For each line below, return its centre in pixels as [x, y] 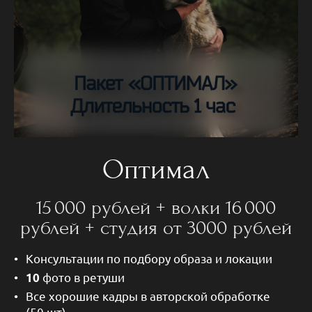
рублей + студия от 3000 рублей [156, 228]
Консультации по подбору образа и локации [149, 258]
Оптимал [156, 169]
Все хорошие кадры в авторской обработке [158, 296]
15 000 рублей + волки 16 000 [156, 208]
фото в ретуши [85, 276]
